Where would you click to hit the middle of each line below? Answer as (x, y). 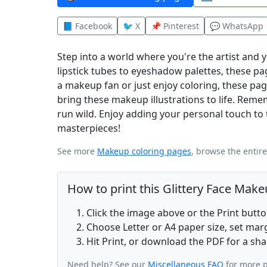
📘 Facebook (87, 26)
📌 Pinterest (175, 26)
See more (77, 151)
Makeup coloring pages (144, 151)
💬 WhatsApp (237, 26)
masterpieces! (89, 128)
